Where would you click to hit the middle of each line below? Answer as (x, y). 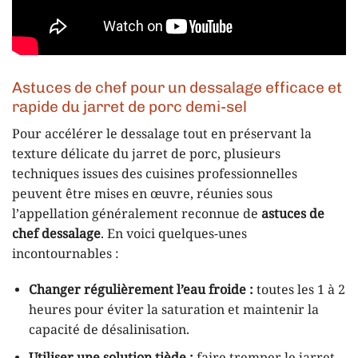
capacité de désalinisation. (109, 331)
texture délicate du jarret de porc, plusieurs (146, 154)
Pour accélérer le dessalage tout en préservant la (162, 134)
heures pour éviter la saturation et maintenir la (173, 311)
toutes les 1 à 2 (299, 291)
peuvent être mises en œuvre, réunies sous (142, 194)
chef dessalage (56, 234)
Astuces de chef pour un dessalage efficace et (177, 87)
